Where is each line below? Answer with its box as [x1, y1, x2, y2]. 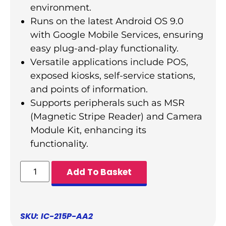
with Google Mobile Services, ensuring [30, 29, 203, 40]
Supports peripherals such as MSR [30, 97, 185, 108]
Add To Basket [67, 165, 132, 178]
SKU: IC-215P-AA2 [20, 210, 93, 222]
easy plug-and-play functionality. [30, 42, 179, 54]
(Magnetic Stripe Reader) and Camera [30, 110, 202, 122]
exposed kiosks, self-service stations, [30, 70, 195, 81]
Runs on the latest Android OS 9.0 [30, 15, 184, 27]
